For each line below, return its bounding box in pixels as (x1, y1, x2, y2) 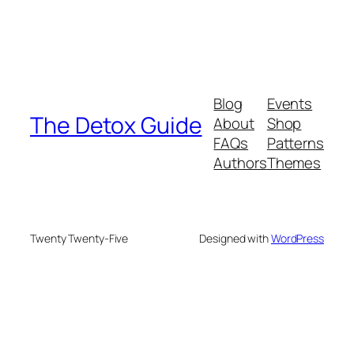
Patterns (266, 133, 324, 154)
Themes (266, 153, 322, 174)
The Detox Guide (30, 109, 202, 141)
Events (266, 93, 313, 115)
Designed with (199, 231, 271, 247)
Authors (213, 153, 267, 174)
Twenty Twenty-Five (30, 231, 129, 247)
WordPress (270, 231, 324, 247)
